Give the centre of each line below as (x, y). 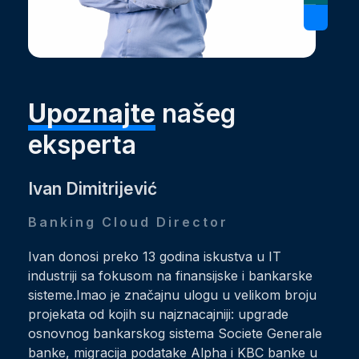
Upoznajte (92, 114)
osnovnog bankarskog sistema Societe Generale (175, 334)
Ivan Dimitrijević (93, 189)
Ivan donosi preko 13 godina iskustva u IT (155, 257)
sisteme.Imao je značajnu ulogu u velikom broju (172, 295)
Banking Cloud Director (128, 222)
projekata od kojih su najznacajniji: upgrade (158, 315)
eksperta (82, 145)
